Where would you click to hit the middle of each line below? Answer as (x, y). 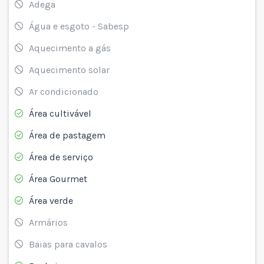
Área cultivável (60, 113)
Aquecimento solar (69, 70)
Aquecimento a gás (70, 48)
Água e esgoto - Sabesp (79, 26)
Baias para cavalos (68, 244)
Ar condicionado (64, 91)
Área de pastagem (67, 135)
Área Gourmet (58, 179)
